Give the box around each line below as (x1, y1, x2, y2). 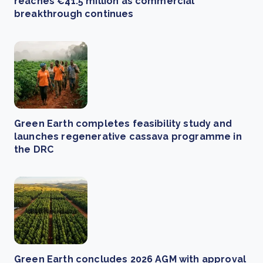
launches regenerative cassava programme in (14, 131, 242, 143)
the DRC (14, 144, 54, 156)
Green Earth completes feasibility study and (14, 118, 232, 130)
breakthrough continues (14, 8, 134, 20)
